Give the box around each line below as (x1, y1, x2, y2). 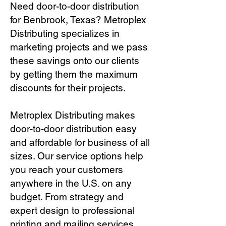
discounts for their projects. (10, 82, 126, 93)
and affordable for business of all (10, 137, 150, 148)
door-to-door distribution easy (10, 123, 137, 134)
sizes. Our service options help (10, 150, 143, 161)
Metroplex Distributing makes (10, 109, 135, 121)
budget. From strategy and (10, 191, 124, 202)
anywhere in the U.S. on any (10, 178, 132, 189)
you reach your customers (10, 164, 123, 175)
